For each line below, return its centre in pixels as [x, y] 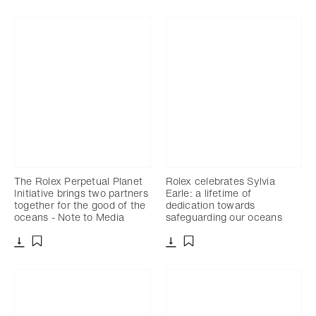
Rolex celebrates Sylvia [220, 181]
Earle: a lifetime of [208, 193]
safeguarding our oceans [224, 217]
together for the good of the [80, 205]
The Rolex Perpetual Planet [78, 181]
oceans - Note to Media [69, 217]
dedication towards [210, 205]
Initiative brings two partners [81, 193]
